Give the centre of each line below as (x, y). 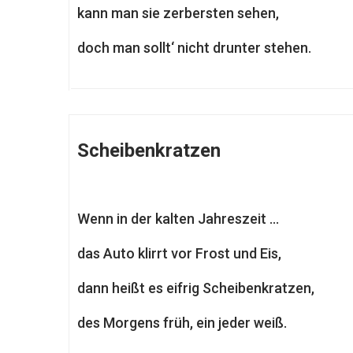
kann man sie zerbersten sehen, (178, 13)
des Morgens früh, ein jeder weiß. (182, 323)
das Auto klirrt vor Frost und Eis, (179, 253)
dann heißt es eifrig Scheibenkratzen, (196, 288)
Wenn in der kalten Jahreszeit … (178, 219)
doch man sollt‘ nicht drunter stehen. (194, 48)
